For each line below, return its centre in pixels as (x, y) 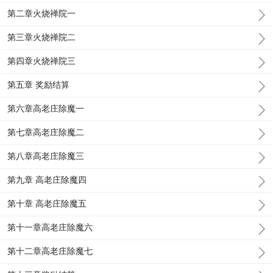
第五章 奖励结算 (39, 85)
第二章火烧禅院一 (42, 13)
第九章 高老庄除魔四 (47, 180)
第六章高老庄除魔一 (46, 108)
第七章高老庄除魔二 (46, 132)
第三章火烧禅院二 (42, 37)
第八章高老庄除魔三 (46, 156)
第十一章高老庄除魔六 (50, 227)
